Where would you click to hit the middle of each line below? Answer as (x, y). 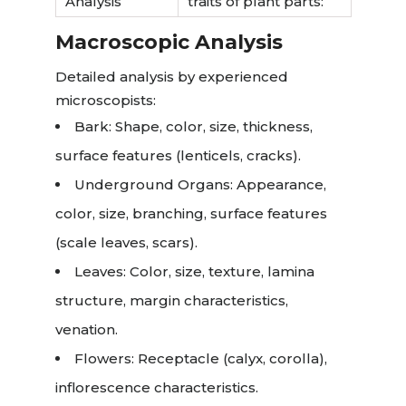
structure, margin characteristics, (171, 301)
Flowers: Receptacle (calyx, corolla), (200, 359)
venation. (86, 330)
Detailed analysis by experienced (171, 77)
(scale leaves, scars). (126, 243)
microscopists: (105, 101)
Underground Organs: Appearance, (200, 185)
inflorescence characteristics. (156, 388)
